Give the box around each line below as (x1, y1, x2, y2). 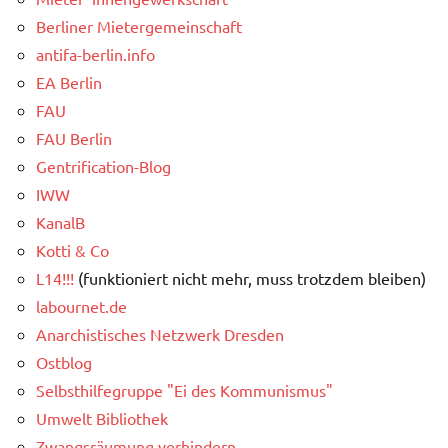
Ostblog (36, 351, 92, 372)
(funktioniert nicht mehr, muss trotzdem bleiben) (74, 267, 426, 288)
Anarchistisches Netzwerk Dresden (36, 323, 284, 344)
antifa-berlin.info (36, 43, 155, 64)
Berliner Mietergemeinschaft (36, 15, 242, 36)
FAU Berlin (36, 127, 112, 148)
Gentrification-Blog (36, 155, 171, 176)
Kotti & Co (36, 239, 109, 260)
